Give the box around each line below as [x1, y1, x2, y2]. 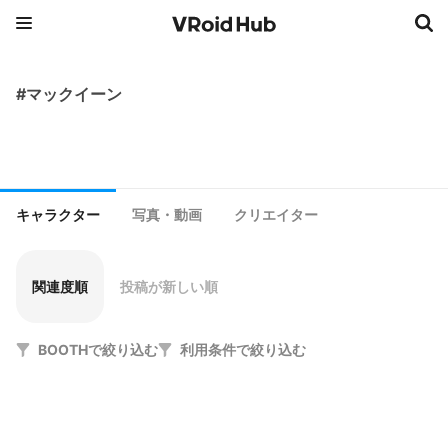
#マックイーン [16, 84, 122, 104]
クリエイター [234, 207, 318, 223]
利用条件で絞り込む [180, 341, 306, 358]
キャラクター [16, 207, 100, 223]
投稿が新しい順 [120, 278, 218, 295]
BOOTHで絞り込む [38, 340, 158, 358]
